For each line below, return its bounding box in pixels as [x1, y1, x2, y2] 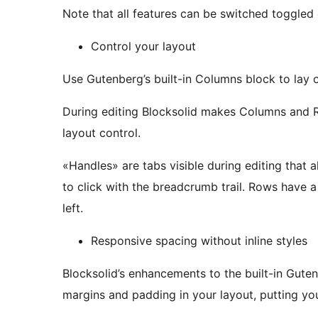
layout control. [62, 126, 141, 141]
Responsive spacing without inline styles [91, 234, 307, 248]
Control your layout [91, 39, 196, 54]
